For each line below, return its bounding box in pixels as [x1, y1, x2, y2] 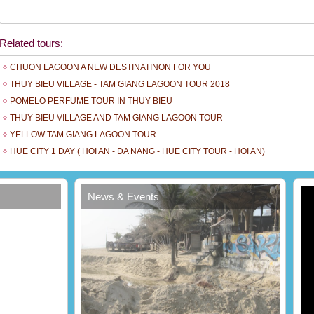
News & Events [88, 191, 160, 203]
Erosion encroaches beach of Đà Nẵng [90, 301, 275, 312]
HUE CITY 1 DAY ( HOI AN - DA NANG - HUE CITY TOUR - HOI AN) [10, 146, 265, 156]
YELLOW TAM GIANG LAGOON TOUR [10, 130, 156, 139]
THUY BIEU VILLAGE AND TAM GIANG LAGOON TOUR [10, 113, 223, 123]
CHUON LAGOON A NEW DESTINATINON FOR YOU [10, 62, 211, 72]
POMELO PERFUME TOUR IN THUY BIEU [10, 96, 172, 106]
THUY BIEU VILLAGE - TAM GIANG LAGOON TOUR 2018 [10, 79, 230, 89]
